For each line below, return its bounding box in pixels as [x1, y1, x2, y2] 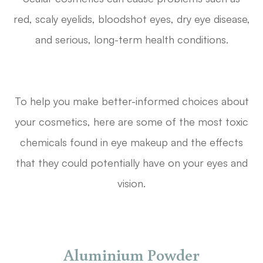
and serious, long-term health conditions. [35, 33, 228, 46]
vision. [117, 177, 146, 190]
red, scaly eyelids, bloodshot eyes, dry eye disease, [13, 12, 250, 26]
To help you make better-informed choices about [14, 95, 249, 108]
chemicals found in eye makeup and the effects [20, 136, 243, 149]
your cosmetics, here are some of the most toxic [15, 115, 248, 129]
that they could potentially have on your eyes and [15, 156, 248, 170]
